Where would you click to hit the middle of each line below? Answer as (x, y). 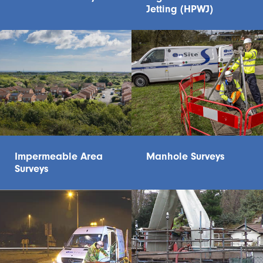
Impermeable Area (59, 156)
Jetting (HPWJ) (180, 9)
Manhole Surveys (186, 156)
